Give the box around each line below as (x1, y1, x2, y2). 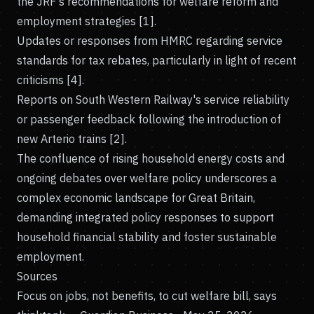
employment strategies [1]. (17, 14, 156, 28)
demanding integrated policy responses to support (17, 210, 274, 224)
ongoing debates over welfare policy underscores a (17, 171, 277, 185)
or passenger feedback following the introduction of (17, 112, 281, 126)
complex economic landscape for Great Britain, (17, 191, 255, 205)
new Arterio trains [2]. (17, 132, 127, 146)
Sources (17, 269, 57, 283)
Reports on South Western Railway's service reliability (17, 93, 289, 107)
